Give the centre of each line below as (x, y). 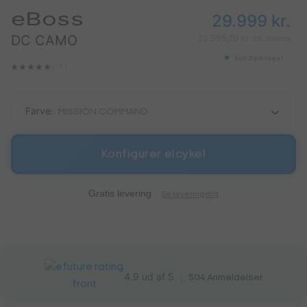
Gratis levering (120, 193)
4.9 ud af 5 (149, 276)
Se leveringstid (190, 194)
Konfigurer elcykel (153, 154)
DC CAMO (44, 41)
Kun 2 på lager (258, 59)
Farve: (39, 111)
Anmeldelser (234, 278)
